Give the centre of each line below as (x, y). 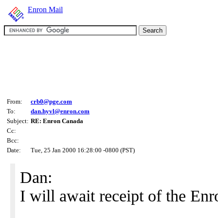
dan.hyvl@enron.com (60, 111)
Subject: (18, 121)
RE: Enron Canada (57, 121)
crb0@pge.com (51, 101)
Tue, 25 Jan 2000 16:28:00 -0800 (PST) (83, 150)
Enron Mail (45, 9)
